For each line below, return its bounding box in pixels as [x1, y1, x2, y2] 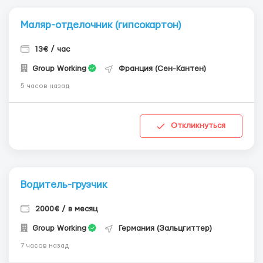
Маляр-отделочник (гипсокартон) [21, 19, 181, 30]
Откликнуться [171, 122, 225, 130]
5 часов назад [21, 82, 70, 89]
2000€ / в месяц [35, 204, 97, 213]
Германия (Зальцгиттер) [119, 224, 212, 232]
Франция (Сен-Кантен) [119, 64, 206, 73]
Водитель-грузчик [21, 179, 107, 190]
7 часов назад [21, 242, 69, 249]
